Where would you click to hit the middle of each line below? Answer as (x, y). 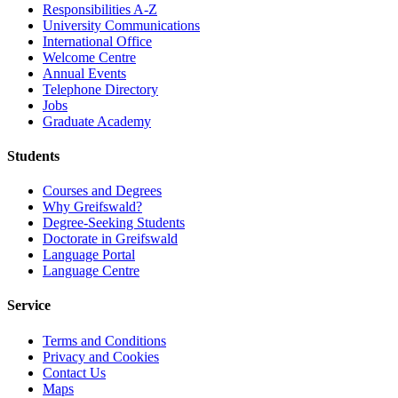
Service (29, 306)
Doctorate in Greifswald (110, 239)
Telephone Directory (100, 89)
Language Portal (89, 255)
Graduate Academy (97, 121)
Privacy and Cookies (101, 356)
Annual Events (84, 73)
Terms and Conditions (104, 340)
